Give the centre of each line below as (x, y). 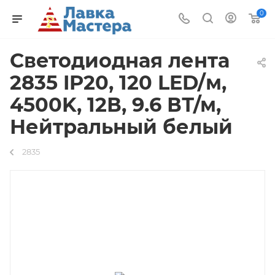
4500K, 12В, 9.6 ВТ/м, (115, 105)
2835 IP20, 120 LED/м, (118, 83)
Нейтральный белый (121, 127)
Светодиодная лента (120, 60)
